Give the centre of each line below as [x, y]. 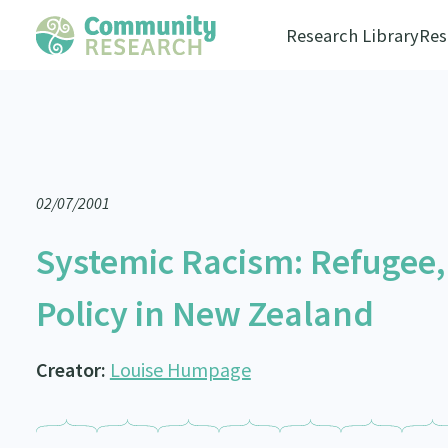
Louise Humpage [180, 369]
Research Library [352, 35]
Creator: [72, 369]
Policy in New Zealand [204, 313]
